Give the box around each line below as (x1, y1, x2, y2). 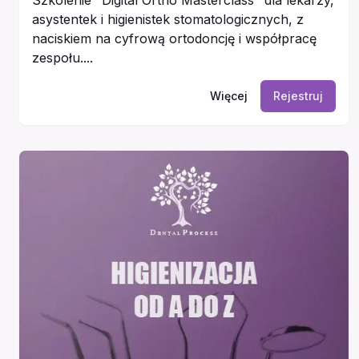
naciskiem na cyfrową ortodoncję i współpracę (32, 30, 317, 46)
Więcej (209, 88, 248, 103)
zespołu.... (32, 49, 93, 66)
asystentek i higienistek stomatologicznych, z (32, 10, 304, 27)
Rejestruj (272, 88, 323, 103)
